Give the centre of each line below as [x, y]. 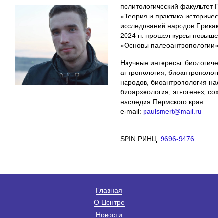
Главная [109, 190]
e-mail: [132, 111]
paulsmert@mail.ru [172, 111]
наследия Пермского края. [163, 101]
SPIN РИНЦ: [140, 138]
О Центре [109, 202]
